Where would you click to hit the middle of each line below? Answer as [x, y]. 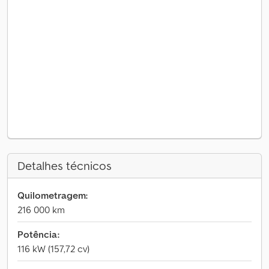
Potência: [38, 234]
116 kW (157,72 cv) [53, 249]
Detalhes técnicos [65, 166]
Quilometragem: [53, 195]
